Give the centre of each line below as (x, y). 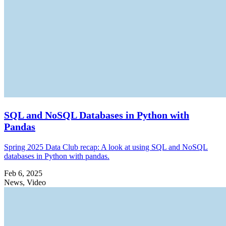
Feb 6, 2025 (23, 173)
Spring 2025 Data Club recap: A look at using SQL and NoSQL (106, 147)
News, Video (25, 182)
